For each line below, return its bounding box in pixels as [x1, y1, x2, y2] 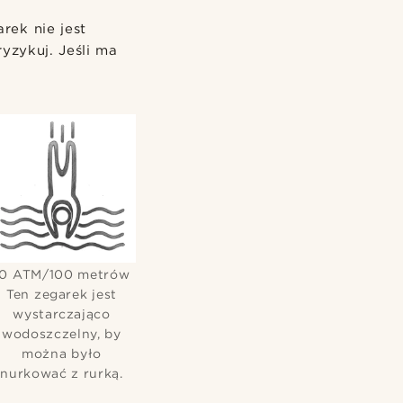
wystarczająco [13, 306, 111, 321]
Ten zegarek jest [6, 286, 117, 301]
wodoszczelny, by [2, 326, 121, 341]
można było [22, 345, 102, 361]
